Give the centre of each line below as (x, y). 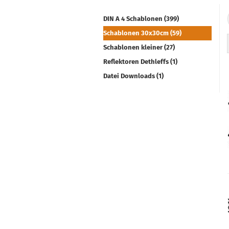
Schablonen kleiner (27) (139, 47)
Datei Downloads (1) (133, 76)
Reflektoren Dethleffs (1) (140, 62)
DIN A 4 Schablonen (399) (141, 19)
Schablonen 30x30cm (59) (142, 33)
